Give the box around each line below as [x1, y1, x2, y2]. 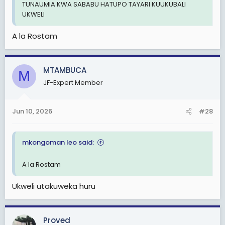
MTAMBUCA [43, 64, 86, 75]
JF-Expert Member [43, 77, 103, 87]
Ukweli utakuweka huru [12, 180, 95, 191]
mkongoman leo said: [22, 138, 94, 147]
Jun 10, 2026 [12, 106, 52, 116]
